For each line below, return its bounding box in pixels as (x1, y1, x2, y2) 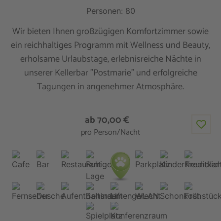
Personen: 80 (86, 6, 135, 16)
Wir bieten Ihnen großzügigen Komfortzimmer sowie (12, 24, 209, 39)
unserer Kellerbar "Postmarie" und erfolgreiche (24, 66, 197, 81)
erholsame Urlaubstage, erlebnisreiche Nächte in (20, 52, 201, 67)
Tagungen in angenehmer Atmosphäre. (37, 79, 184, 95)
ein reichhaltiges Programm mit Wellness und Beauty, (11, 38, 210, 53)
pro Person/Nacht (81, 125, 140, 139)
